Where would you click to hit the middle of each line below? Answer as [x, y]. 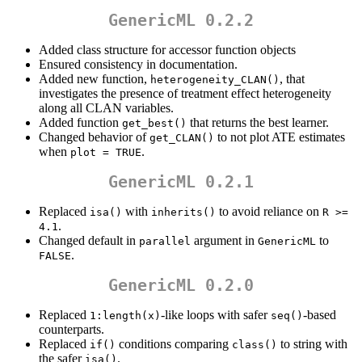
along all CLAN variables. [106, 108]
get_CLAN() [182, 138]
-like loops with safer [216, 315]
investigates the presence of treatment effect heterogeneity [185, 94]
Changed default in [89, 241]
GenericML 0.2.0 [181, 286]
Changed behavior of [94, 137]
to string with [312, 344]
